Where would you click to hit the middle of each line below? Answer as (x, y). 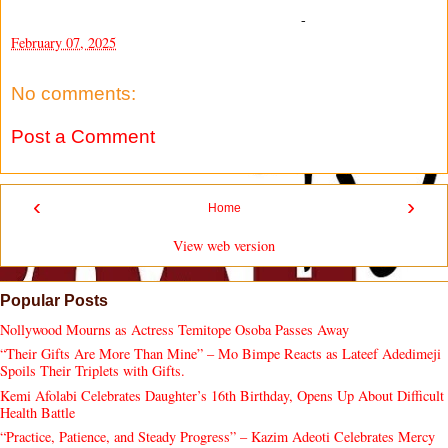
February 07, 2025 (63, 43)
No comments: (73, 93)
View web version (224, 245)
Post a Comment (83, 137)
